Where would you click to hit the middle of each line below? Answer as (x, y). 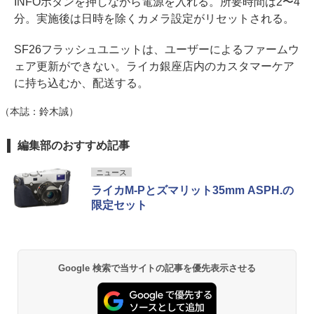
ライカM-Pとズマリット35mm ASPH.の (192, 190)
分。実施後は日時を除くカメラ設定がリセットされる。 (154, 18)
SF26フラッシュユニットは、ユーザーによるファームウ (157, 49)
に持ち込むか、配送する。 (81, 83)
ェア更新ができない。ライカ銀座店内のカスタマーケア (154, 66)
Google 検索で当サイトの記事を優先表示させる (157, 268)
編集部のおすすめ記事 (74, 145)
